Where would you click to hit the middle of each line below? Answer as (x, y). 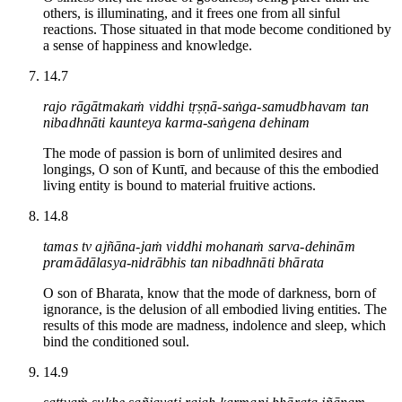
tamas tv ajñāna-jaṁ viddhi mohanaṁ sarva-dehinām (199, 246)
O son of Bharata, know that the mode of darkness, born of (210, 293)
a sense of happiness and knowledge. (148, 45)
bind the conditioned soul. (116, 341)
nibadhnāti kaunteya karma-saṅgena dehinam (177, 122)
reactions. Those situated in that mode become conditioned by (217, 29)
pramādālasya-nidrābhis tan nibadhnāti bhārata (184, 262)
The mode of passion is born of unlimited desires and (192, 153)
